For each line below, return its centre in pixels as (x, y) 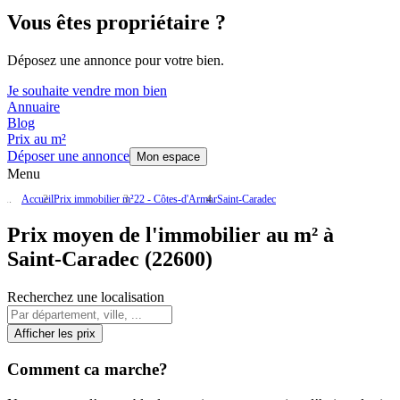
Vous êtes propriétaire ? (117, 23)
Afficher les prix (55, 334)
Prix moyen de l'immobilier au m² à (171, 235)
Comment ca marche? (87, 369)
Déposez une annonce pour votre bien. (116, 61)
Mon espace (168, 157)
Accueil (37, 200)
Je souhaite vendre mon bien (87, 91)
